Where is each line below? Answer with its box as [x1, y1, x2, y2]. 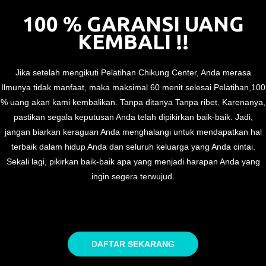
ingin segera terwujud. [91, 172, 175, 182]
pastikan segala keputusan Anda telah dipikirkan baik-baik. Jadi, [13, 112, 253, 122]
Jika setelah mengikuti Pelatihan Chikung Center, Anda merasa [15, 68, 251, 78]
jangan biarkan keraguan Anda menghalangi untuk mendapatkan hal [4, 127, 262, 137]
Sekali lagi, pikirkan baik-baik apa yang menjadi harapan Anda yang [6, 157, 260, 167]
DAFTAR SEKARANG [91, 239, 175, 249]
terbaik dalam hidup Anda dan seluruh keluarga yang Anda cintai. [11, 142, 255, 152]
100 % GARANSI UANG [22, 12, 244, 36]
